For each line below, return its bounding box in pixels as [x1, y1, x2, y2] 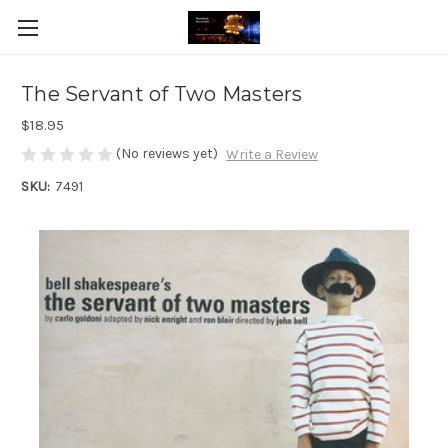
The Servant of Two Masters [21, 82, 303, 107]
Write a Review [225, 146, 318, 164]
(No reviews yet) [116, 145, 218, 162]
